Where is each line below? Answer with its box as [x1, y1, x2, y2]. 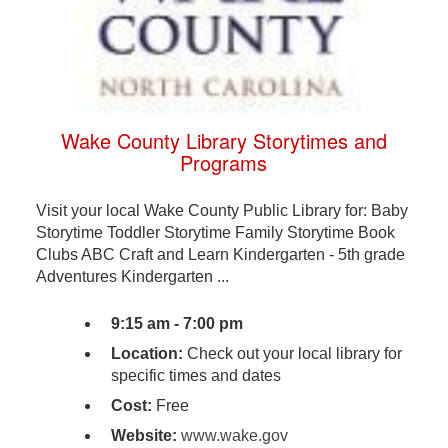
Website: [110, 427, 177, 445]
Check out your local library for [182, 345, 402, 363]
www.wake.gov [180, 427, 288, 445]
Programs [180, 148, 268, 178]
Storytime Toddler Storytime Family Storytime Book [35, 224, 395, 242]
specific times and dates [110, 367, 281, 385]
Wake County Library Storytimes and [60, 126, 387, 156]
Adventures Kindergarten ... [35, 268, 229, 286]
